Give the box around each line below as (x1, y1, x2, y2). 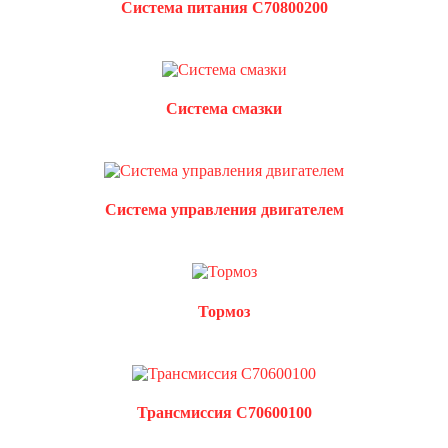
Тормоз (198, 302, 250, 320)
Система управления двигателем (104, 201, 344, 219)
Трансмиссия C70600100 (136, 404, 312, 422)
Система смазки (166, 99, 282, 117)
